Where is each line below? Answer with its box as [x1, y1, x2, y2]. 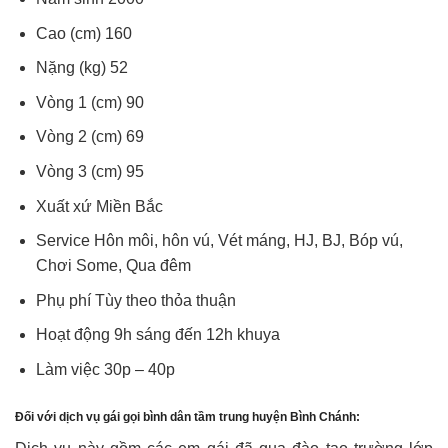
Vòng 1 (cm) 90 [35, 93, 144, 111]
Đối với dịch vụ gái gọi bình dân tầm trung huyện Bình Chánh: [15, 409, 360, 424]
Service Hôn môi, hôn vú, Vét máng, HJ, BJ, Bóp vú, [35, 232, 403, 250]
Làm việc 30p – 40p [35, 360, 175, 378]
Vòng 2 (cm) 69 [35, 128, 144, 146]
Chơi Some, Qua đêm [35, 257, 191, 275]
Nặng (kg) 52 [35, 59, 128, 77]
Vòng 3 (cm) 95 [35, 162, 144, 180]
